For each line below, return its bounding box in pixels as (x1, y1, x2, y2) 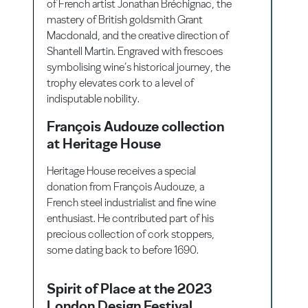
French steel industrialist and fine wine (47, 195, 217, 209)
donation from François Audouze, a (47, 179, 205, 193)
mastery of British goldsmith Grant (47, 12, 203, 26)
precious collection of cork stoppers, (47, 227, 215, 241)
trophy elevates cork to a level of (47, 76, 195, 89)
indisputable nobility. (47, 91, 140, 105)
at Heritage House (47, 134, 162, 152)
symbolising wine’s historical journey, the (47, 60, 231, 74)
